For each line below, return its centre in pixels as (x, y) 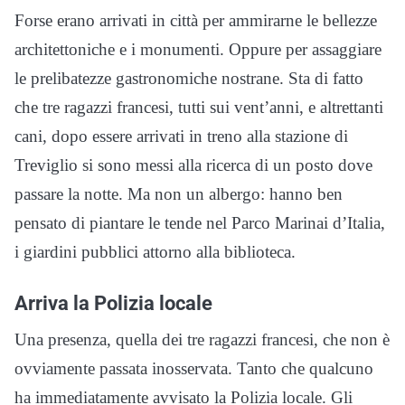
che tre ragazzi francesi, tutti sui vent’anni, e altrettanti (199, 107)
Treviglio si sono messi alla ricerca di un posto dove (193, 165)
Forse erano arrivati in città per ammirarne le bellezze (196, 20)
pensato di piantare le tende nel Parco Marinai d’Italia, (200, 222)
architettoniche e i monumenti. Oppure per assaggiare (198, 49)
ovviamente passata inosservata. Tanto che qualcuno (194, 368)
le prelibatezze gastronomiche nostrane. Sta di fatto (189, 78)
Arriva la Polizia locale (113, 302)
